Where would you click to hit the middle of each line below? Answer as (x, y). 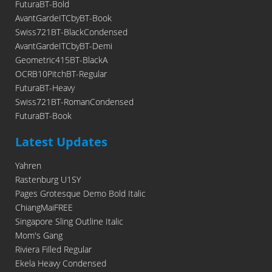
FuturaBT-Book (43, 116)
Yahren (28, 166)
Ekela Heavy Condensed (61, 263)
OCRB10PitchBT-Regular (61, 74)
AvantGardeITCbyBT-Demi (64, 46)
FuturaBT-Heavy (45, 88)
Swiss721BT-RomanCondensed (74, 102)
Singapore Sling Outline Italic (69, 222)
